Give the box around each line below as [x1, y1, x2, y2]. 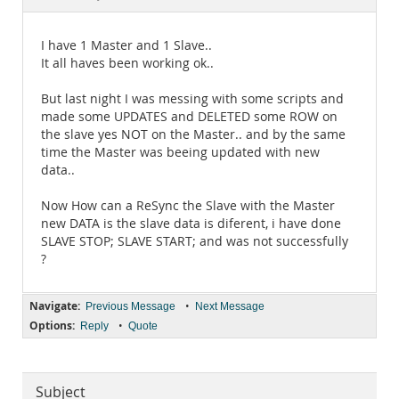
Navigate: [29, 298, 80, 313]
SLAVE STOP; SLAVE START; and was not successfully [41, 233, 348, 249]
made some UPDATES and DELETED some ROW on [41, 109, 338, 125]
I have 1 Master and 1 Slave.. [41, 37, 212, 53]
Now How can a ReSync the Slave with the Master [41, 198, 335, 214]
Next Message [195, 300, 265, 313]
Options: [29, 318, 75, 333]
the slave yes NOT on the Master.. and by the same [41, 126, 346, 142]
